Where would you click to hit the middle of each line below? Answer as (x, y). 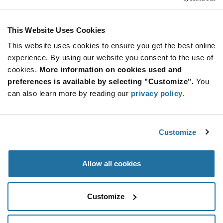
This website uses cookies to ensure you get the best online (111, 46)
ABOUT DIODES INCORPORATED (111, 69)
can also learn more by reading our (69, 93)
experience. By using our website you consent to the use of (110, 57)
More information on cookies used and (111, 69)
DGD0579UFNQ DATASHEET (111, 46)
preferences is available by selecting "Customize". (101, 81)
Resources (111, 8)
